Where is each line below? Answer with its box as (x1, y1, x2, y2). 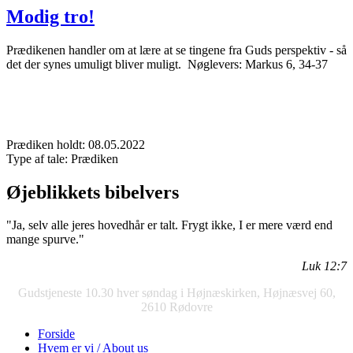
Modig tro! (6, 6, 95, 27)
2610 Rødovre (140, 300, 213, 314)
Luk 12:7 (302, 259, 347, 273)
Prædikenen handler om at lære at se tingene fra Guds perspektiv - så (6, 43, 347, 57)
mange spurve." (6, 232, 84, 247)
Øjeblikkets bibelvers (6, 181, 179, 203)
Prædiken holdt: (6, 137, 88, 151)
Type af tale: (6, 151, 71, 165)
